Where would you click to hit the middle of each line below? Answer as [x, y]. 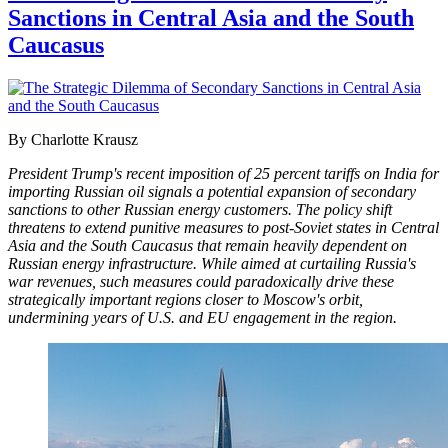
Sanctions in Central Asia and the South [211, 17]
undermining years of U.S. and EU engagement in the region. [202, 317]
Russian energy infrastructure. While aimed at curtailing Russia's [212, 263]
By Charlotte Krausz [73, 139]
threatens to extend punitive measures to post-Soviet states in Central [223, 227]
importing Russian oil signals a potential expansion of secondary [212, 191]
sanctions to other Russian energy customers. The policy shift [200, 209]
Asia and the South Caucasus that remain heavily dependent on [207, 245]
